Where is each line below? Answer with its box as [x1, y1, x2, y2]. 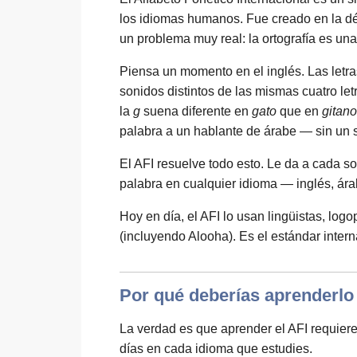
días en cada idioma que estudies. [120, 342, 312, 355]
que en [277, 104, 322, 118]
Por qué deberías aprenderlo [120, 285, 354, 305]
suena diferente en [140, 104, 252, 118]
